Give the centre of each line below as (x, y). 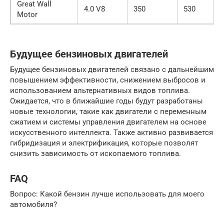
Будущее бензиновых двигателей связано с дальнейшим (112, 69)
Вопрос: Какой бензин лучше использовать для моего (107, 194)
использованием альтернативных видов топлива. (100, 90)
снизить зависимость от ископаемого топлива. (95, 153)
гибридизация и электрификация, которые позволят (104, 143)
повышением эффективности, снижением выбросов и (108, 80)
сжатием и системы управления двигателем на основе (108, 122)
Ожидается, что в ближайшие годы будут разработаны (106, 101)
